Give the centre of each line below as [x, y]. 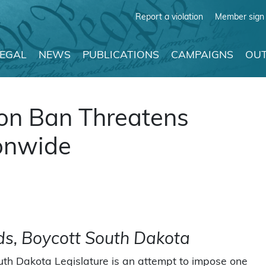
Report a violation [169, 17]
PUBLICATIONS [121, 55]
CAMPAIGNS [202, 55]
